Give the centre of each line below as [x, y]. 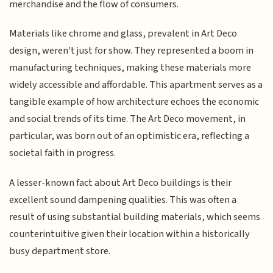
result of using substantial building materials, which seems [135, 217]
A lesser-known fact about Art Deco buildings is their [121, 183]
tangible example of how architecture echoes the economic [134, 102]
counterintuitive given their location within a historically [130, 234]
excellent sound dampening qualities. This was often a [123, 200]
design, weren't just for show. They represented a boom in [132, 51]
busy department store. [60, 251]
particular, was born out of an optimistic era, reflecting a [129, 136]
